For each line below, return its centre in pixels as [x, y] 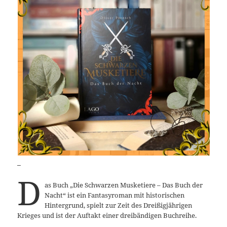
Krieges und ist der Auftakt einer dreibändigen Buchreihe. [107, 215]
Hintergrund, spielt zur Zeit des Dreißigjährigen [118, 205]
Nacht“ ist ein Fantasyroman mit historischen [114, 195]
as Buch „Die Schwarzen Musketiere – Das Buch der [123, 185]
